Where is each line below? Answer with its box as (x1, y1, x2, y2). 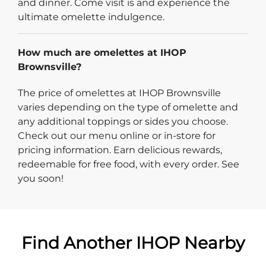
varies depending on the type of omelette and (18, 101, 238, 113)
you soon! (18, 172, 64, 184)
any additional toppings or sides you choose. (18, 115, 228, 127)
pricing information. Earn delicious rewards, (18, 144, 222, 156)
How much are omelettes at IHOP (18, 46, 186, 58)
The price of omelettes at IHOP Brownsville (18, 87, 221, 99)
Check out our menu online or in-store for (18, 129, 216, 141)
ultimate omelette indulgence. (18, 11, 164, 23)
